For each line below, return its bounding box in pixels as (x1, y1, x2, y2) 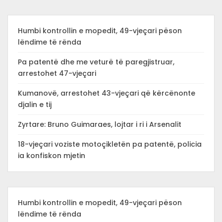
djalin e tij (18, 100, 52, 110)
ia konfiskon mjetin (18, 151, 85, 161)
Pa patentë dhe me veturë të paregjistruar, (18, 57, 174, 67)
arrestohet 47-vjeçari (18, 68, 96, 78)
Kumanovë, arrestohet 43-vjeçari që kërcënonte (18, 88, 195, 98)
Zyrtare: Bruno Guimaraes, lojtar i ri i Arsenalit (18, 119, 181, 129)
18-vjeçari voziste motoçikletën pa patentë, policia (18, 139, 202, 149)
